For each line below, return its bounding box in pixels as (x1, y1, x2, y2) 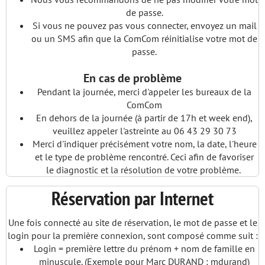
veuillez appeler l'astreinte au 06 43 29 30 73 (52, 125, 237, 137)
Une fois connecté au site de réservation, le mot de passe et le (8, 216, 257, 228)
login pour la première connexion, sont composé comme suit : (7, 230, 258, 241)
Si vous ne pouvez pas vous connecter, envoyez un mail (32, 20, 257, 31)
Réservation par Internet (51, 186, 214, 211)
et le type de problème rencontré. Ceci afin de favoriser (35, 151, 254, 163)
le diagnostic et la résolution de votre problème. (46, 164, 243, 176)
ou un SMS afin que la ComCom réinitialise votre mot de (31, 33, 257, 44)
